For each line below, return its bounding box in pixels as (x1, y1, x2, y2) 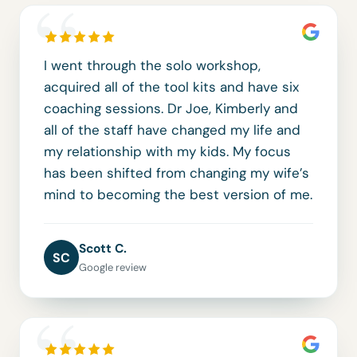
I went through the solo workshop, (44, 57, 261, 75)
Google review (79, 261, 147, 275)
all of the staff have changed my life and (44, 121, 300, 139)
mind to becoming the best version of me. (44, 186, 312, 204)
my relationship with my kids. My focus (44, 143, 291, 161)
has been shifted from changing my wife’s (44, 164, 309, 182)
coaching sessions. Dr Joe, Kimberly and (44, 100, 298, 118)
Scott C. (79, 241, 127, 257)
